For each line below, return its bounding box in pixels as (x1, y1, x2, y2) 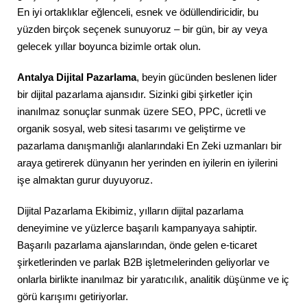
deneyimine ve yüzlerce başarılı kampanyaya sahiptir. (17, 222, 257, 234)
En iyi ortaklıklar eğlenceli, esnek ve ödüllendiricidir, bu (17, 6, 258, 19)
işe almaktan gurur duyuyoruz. (17, 174, 153, 186)
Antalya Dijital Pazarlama (17, 71, 136, 84)
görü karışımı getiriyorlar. (17, 291, 128, 303)
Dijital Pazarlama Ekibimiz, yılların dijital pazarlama (17, 205, 243, 217)
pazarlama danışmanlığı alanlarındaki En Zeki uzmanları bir (17, 140, 282, 152)
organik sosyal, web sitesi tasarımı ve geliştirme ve (17, 123, 245, 135)
